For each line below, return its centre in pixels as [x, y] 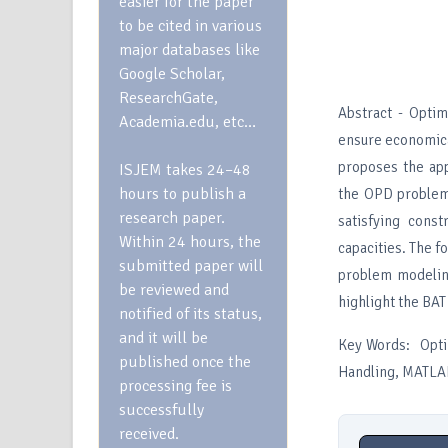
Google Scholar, [172, 74]
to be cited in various [190, 26]
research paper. [172, 218]
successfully [161, 410]
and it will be [163, 338]
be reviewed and [174, 290]
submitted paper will [191, 266]
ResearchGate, [168, 98]
